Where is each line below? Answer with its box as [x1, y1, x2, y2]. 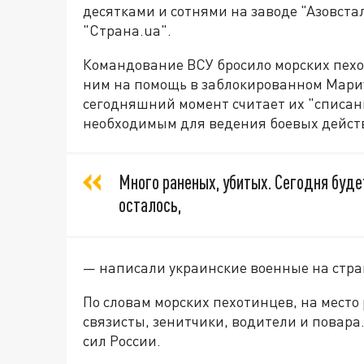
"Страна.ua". [83, 21, 171, 40]
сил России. [83, 331, 161, 350]
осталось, [119, 193, 181, 217]
